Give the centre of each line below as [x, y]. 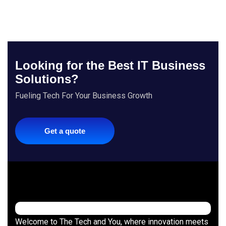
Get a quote [65, 131]
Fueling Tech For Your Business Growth [84, 96]
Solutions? [47, 79]
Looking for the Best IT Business [110, 65]
